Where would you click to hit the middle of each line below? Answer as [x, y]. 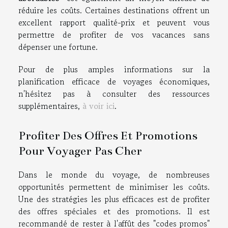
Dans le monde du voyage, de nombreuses [114, 175]
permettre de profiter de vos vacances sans [114, 34]
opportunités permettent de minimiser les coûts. [114, 187]
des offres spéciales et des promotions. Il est [114, 211]
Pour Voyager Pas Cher [80, 151]
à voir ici [98, 106]
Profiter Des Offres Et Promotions [108, 136]
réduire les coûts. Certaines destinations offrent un [114, 10]
